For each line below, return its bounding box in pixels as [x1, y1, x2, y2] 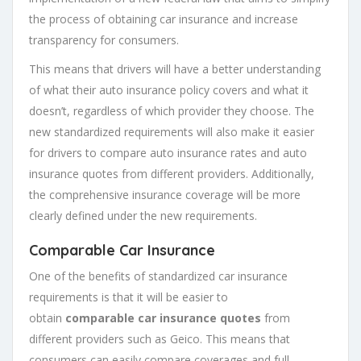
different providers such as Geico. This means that [29, 330, 290, 346]
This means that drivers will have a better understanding [29, 60, 321, 77]
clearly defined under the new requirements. [29, 207, 257, 223]
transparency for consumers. [29, 31, 179, 48]
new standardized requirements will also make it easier [29, 123, 314, 139]
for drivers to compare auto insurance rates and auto [29, 144, 307, 160]
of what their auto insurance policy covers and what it [29, 81, 309, 98]
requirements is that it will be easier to [29, 288, 228, 305]
